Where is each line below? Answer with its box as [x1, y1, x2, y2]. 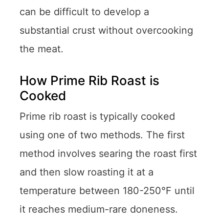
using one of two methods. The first [20, 129, 185, 141]
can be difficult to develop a [20, 5, 149, 18]
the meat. [20, 43, 64, 55]
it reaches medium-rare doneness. [20, 203, 178, 215]
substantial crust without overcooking [20, 24, 193, 36]
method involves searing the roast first [20, 147, 197, 159]
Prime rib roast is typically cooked [20, 110, 175, 122]
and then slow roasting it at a [20, 166, 153, 178]
